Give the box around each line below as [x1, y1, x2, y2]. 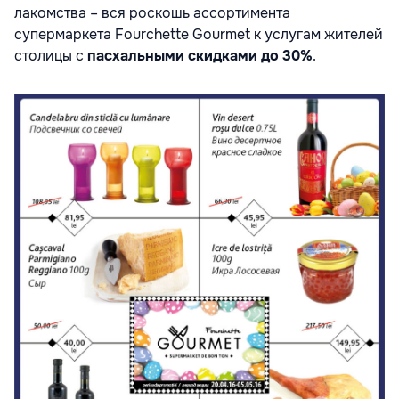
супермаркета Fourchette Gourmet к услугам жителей [14, 24, 383, 44]
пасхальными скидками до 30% [87, 45, 313, 65]
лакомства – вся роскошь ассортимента [14, 3, 290, 22]
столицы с [14, 45, 87, 65]
